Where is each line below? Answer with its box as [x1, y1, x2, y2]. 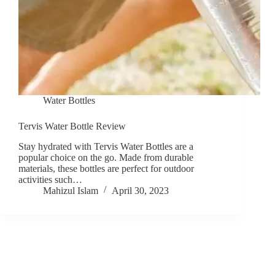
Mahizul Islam [43, 185, 98, 196]
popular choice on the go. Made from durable [18, 152, 193, 163]
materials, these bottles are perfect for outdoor [18, 163, 194, 174]
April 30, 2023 [112, 185, 169, 196]
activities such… [18, 174, 82, 185]
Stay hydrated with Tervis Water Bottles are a [18, 141, 193, 152]
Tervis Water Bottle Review [18, 121, 126, 132]
